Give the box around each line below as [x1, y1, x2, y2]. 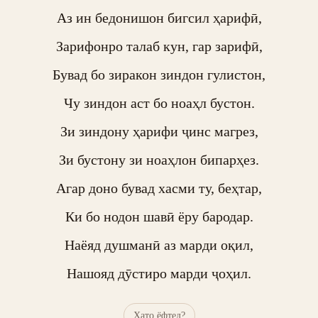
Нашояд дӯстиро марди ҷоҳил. [67, 265, 251, 281]
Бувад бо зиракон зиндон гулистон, [53, 67, 265, 82]
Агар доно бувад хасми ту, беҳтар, [56, 180, 262, 196]
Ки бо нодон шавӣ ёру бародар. [65, 209, 253, 224]
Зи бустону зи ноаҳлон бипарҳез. [59, 152, 259, 168]
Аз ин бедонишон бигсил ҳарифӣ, [56, 10, 262, 26]
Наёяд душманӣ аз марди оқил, [65, 237, 253, 253]
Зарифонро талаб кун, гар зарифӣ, [55, 38, 263, 54]
